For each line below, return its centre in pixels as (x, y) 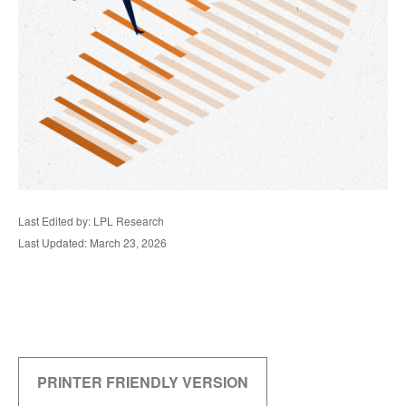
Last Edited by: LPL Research (91, 221)
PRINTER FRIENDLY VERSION (143, 382)
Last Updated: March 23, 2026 (92, 242)
